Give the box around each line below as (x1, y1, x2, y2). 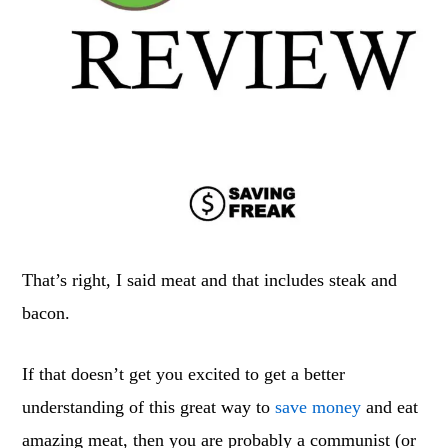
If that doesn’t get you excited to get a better (22, 364, 346, 384)
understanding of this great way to (22, 397, 276, 417)
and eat (361, 397, 419, 417)
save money (275, 397, 362, 417)
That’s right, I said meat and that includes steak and (22, 270, 398, 290)
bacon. (22, 303, 71, 323)
